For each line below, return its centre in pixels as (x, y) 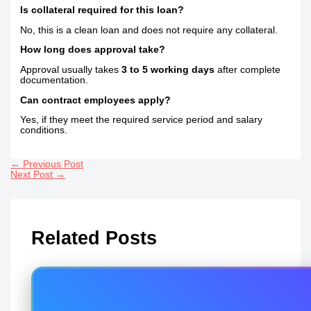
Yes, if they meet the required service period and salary (142, 120)
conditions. (44, 131)
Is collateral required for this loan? (102, 10)
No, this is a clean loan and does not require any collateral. (149, 30)
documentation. (54, 80)
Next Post (33, 175)
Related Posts (94, 237)
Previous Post (52, 165)
